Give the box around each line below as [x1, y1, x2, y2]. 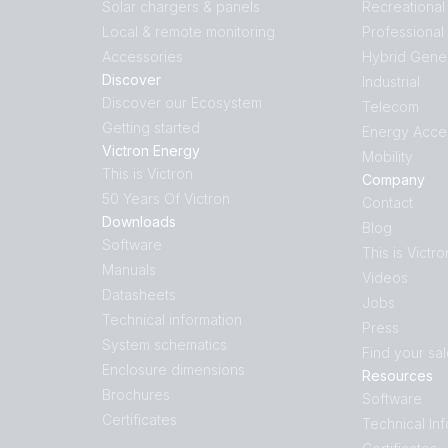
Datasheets [102, 286, 176, 303]
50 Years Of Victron [102, 190, 230, 207]
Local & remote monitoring [102, 23, 275, 40]
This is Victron [102, 165, 193, 182]
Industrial [362, 73, 420, 90]
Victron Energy [102, 142, 200, 159]
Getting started [102, 119, 200, 136]
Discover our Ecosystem [102, 94, 262, 111]
